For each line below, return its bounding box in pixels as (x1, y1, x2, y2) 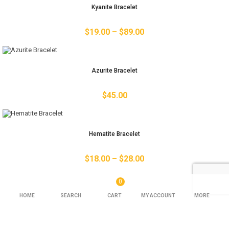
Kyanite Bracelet (91, 4, 138, 11)
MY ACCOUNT (141, 193, 176, 198)
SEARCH (60, 193, 81, 198)
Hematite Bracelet (89, 130, 140, 138)
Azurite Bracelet (91, 67, 138, 75)
